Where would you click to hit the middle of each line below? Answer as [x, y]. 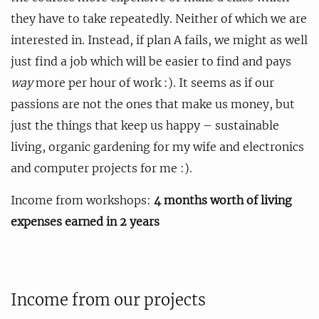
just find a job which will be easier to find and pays [151, 61]
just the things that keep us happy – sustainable [145, 125]
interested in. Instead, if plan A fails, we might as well [159, 40]
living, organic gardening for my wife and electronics [157, 146]
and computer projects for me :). [101, 168]
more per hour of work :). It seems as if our [153, 82]
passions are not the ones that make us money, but [153, 104]
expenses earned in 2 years [85, 221]
